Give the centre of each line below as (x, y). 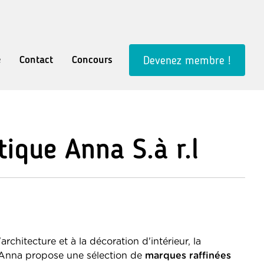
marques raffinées (188, 256)
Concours (92, 60)
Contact (36, 60)
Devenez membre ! (187, 60)
